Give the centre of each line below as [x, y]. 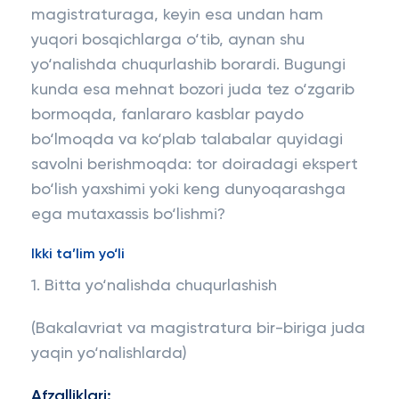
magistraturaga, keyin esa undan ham [177, 15]
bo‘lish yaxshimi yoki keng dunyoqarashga [188, 190]
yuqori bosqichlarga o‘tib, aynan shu [168, 40]
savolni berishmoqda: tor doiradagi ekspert [195, 165]
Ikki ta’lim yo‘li [78, 255]
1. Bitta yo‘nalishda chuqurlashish [154, 286]
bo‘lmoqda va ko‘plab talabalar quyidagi [187, 140]
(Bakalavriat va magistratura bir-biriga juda [198, 329]
